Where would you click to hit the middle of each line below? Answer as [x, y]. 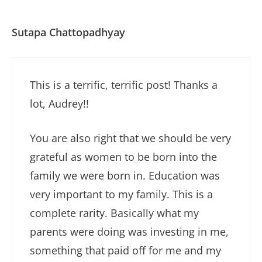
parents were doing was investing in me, [129, 231]
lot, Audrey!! [59, 103]
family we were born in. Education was [125, 175]
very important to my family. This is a [121, 194]
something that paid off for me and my [125, 250]
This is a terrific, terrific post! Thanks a [124, 85]
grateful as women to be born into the [123, 156]
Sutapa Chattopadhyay [68, 32]
